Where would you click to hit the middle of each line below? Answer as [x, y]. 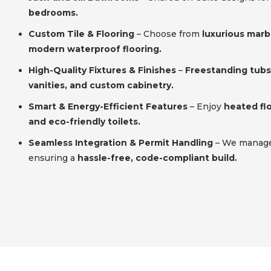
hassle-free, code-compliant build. [156, 158]
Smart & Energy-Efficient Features [108, 106]
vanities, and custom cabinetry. [101, 85]
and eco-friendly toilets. [84, 121]
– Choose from [168, 34]
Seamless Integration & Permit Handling [121, 142]
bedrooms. [53, 12]
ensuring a [52, 158]
